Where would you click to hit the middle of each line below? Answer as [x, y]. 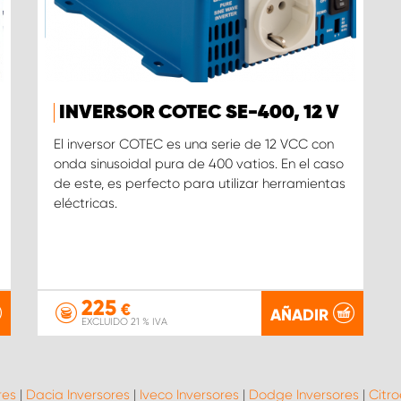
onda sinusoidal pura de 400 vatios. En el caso [198, 164]
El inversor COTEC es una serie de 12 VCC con [193, 145]
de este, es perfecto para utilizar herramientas [199, 184]
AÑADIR [300, 315]
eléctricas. [85, 204]
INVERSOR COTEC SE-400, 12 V [199, 113]
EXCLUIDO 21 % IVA [124, 322]
